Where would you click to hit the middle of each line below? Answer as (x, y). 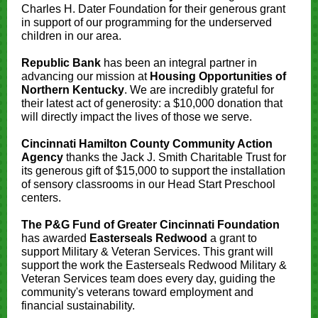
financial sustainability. (78, 306)
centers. (41, 198)
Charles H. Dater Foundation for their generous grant (153, 9)
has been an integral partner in (179, 63)
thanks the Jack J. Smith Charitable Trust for (175, 157)
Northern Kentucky (73, 90)
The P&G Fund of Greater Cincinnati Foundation (150, 225)
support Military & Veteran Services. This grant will (147, 252)
